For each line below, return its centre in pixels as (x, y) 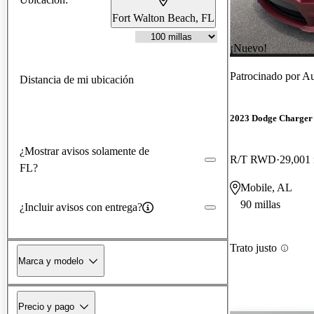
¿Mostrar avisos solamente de (84, 151)
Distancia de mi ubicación (77, 79)
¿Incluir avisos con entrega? (81, 207)
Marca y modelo (51, 261)
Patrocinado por (266, 76)
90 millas (260, 205)
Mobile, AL (266, 188)
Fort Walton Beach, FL (163, 18)
